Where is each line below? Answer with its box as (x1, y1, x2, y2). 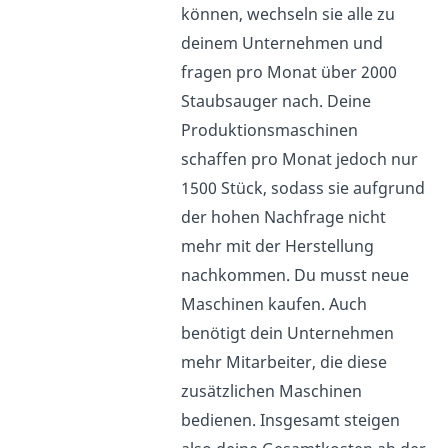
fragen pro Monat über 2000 (181, 60, 398, 83)
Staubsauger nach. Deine (181, 89, 372, 112)
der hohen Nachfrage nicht (181, 205, 387, 228)
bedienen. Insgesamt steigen (181, 408, 401, 431)
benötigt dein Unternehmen (181, 321, 395, 344)
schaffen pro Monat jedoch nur (181, 147, 419, 170)
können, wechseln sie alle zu (181, 2, 396, 25)
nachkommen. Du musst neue (181, 263, 410, 286)
